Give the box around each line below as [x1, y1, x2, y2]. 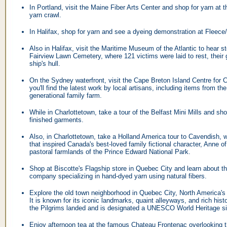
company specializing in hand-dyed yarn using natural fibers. [29, 172, 207, 180]
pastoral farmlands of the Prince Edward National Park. [29, 148, 191, 156]
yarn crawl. [29, 11, 61, 19]
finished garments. [29, 116, 84, 124]
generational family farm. [29, 92, 102, 99]
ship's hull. [29, 60, 60, 67]
